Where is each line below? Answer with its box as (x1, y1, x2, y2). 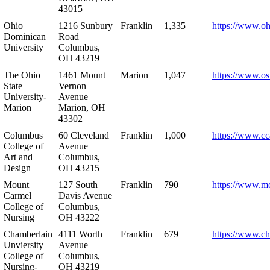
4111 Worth (58, 228, 102, 239)
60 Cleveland (58, 130, 109, 140)
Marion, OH (58, 102, 105, 113)
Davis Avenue (58, 190, 112, 201)
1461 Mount (58, 69, 105, 80)
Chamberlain (4, 228, 52, 239)
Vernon (58, 80, 86, 91)
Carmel (4, 190, 31, 201)
